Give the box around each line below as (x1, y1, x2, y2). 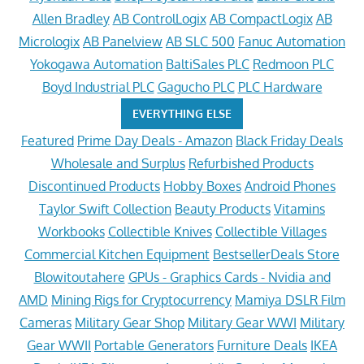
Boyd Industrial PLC (41, 79, 154, 95)
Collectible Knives (107, 223, 212, 240)
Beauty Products (175, 201, 271, 217)
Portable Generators (94, 337, 214, 353)
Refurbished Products (188, 155, 314, 171)
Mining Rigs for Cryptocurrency (51, 292, 232, 308)
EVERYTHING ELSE (132, 106, 232, 120)
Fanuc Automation (238, 33, 345, 50)
